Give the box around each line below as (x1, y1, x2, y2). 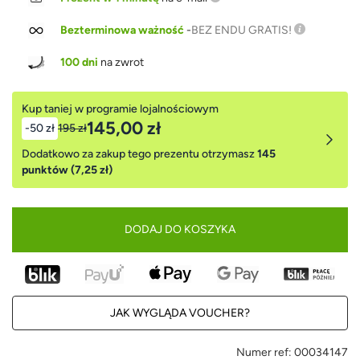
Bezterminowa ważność (60, 23, 184, 38)
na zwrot (97, 55, 144, 70)
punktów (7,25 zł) (22, 163, 112, 178)
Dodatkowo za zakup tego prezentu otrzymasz (22, 147, 257, 162)
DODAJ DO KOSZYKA (125, 222, 235, 236)
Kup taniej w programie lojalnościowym (22, 102, 219, 117)
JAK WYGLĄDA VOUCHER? (110, 306, 250, 321)
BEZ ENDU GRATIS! (191, 23, 292, 38)
